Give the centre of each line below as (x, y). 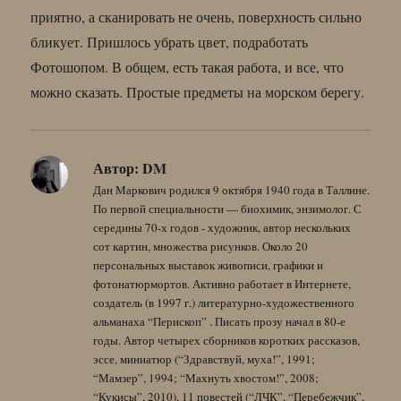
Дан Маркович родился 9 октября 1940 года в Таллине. (232, 189)
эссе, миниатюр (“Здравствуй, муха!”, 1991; (205, 358)
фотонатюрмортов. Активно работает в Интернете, (222, 283)
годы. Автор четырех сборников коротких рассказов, (227, 340)
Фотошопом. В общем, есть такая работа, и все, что (188, 66)
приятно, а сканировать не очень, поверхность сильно (196, 16)
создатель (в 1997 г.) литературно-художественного (224, 302)
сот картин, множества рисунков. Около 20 (201, 246)
